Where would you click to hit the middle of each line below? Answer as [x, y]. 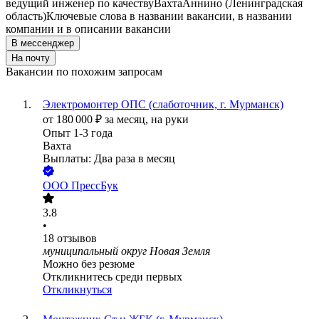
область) [26, 16]
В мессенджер [43, 43]
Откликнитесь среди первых [113, 277]
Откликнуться [77, 290]
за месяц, [128, 120]
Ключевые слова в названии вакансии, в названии [169, 16]
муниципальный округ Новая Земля [126, 251]
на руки [170, 120]
